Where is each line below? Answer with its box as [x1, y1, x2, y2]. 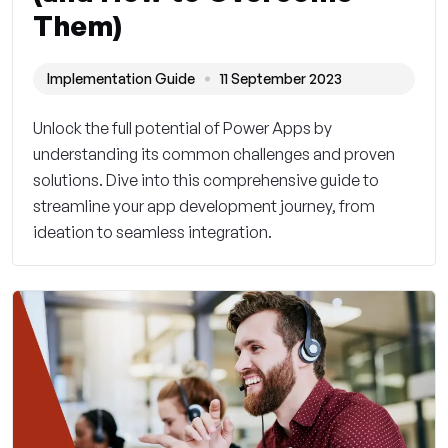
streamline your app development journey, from [33, 196, 375, 217]
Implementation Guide [47, 70, 195, 88]
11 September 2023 [220, 70, 342, 88]
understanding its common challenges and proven [33, 144, 395, 165]
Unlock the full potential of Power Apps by [33, 118, 332, 139]
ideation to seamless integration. [33, 222, 272, 243]
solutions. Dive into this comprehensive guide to [33, 170, 379, 191]
